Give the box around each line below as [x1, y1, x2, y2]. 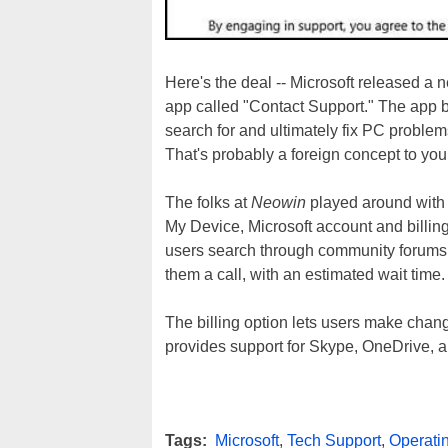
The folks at [165, 194, 251, 211]
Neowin [251, 194, 306, 211]
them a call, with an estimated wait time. [165, 266, 445, 283]
